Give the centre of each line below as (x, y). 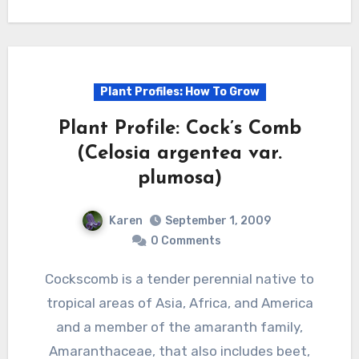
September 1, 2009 (218, 221)
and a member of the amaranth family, (179, 327)
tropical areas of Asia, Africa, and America (179, 303)
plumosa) (179, 178)
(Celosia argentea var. (179, 153)
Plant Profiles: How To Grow (179, 91)
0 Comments (186, 241)
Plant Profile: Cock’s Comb (179, 129)
